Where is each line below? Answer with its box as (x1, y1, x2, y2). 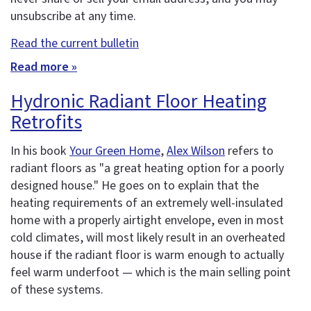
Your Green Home (69, 142, 160, 160)
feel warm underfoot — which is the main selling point (10, 264, 291, 282)
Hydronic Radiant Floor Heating (10, 87, 267, 116)
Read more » (10, 58, 77, 76)
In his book (10, 142, 69, 160)
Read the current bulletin (10, 35, 139, 53)
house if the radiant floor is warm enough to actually (10, 246, 284, 264)
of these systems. (10, 281, 103, 299)
